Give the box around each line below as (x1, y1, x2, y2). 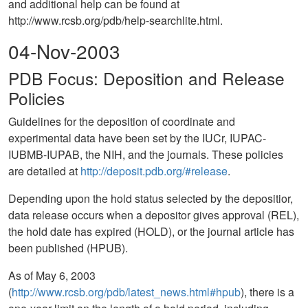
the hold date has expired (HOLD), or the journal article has (8, 223, 294, 239)
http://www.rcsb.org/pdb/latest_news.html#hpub (12, 284, 241, 300)
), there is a (241, 284, 294, 300)
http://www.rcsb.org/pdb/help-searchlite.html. (8, 12, 223, 28)
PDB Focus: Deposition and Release (8, 66, 285, 90)
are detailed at (8, 163, 80, 179)
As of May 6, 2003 (8, 267, 96, 283)
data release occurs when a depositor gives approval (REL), (8, 207, 299, 223)
